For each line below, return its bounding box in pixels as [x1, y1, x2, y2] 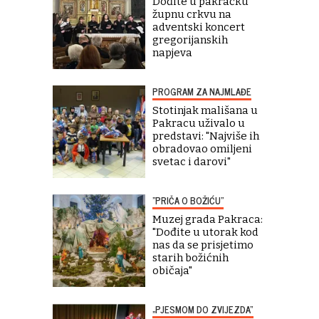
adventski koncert [152, 21, 245, 34]
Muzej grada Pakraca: [152, 213, 263, 226]
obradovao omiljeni [152, 142, 252, 156]
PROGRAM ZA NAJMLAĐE [152, 84, 251, 100]
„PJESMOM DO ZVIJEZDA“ [152, 302, 253, 318]
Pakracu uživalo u [152, 117, 245, 130]
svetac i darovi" [152, 155, 231, 169]
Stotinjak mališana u [152, 104, 258, 117]
